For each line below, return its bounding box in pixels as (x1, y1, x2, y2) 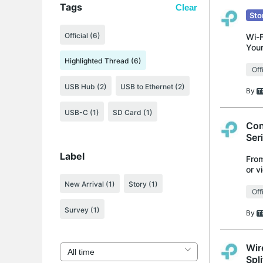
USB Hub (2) (65, 82, 107, 92)
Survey (65, 205, 90, 215)
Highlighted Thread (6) (65, 56, 141, 66)
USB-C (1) (65, 107, 99, 117)
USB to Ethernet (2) (120, 82, 185, 92)
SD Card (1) (113, 107, 153, 117)
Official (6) (65, 31, 100, 40)
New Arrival (65, 180, 106, 189)
